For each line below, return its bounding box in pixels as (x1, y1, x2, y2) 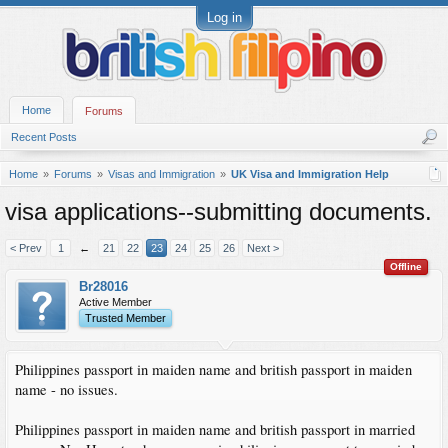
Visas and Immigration (108, 168, 215, 180)
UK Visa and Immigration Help (231, 168, 389, 180)
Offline (390, 261, 422, 272)
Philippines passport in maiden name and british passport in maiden (15, 360, 412, 379)
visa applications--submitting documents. (5, 198, 432, 225)
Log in (206, 10, 242, 25)
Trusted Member (85, 312, 166, 324)
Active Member (79, 296, 152, 308)
